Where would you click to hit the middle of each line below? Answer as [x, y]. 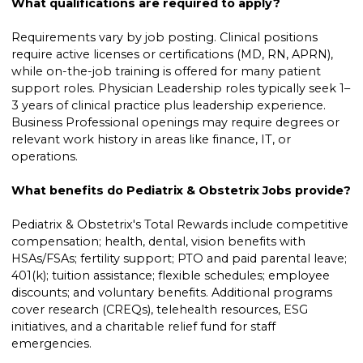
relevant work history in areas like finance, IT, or [152, 140]
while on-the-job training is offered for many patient [167, 72]
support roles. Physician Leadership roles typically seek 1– [181, 89]
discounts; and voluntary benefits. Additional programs [172, 293]
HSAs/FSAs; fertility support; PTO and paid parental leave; [179, 259]
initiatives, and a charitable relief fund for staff [144, 327]
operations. [45, 157]
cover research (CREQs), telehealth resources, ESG [160, 310]
